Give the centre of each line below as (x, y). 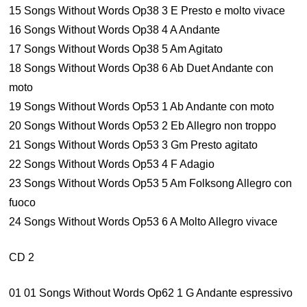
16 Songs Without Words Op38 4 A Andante (115, 30)
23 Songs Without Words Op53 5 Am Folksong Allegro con (151, 183)
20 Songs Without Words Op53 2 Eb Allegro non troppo (143, 126)
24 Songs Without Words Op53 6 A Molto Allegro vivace (144, 222)
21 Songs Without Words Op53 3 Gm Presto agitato (134, 145)
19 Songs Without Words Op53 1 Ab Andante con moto (142, 107)
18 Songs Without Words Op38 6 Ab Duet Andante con (142, 68)
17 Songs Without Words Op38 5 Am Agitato (116, 49)
